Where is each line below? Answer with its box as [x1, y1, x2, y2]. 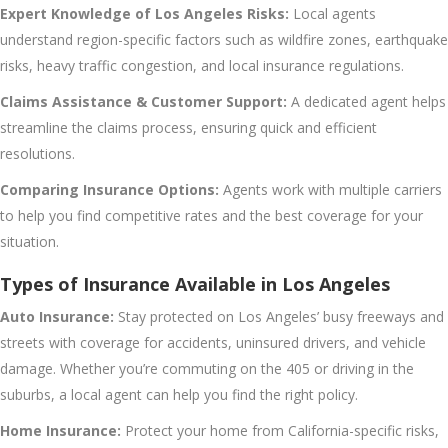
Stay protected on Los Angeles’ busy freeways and [114, 306, 444, 326]
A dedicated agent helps [287, 91, 446, 111]
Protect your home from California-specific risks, [121, 420, 439, 440]
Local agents [289, 3, 376, 23]
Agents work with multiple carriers [219, 179, 442, 199]
